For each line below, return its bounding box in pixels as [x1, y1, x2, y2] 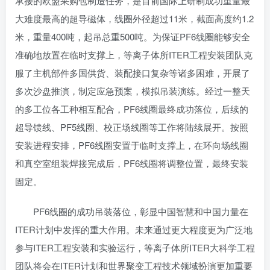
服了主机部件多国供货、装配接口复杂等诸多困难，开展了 [15, 66, 250, 79]
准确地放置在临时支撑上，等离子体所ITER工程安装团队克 [15, 48, 253, 61]
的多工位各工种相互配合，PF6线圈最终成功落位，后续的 [15, 102, 248, 115]
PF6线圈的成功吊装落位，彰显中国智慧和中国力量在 [15, 205, 248, 218]
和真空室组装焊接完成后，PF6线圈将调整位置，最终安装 [15, 157, 248, 169]
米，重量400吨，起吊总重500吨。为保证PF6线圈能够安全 [15, 30, 250, 43]
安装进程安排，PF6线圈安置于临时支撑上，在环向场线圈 [15, 139, 248, 151]
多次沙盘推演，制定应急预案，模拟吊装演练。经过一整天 [15, 84, 250, 97]
